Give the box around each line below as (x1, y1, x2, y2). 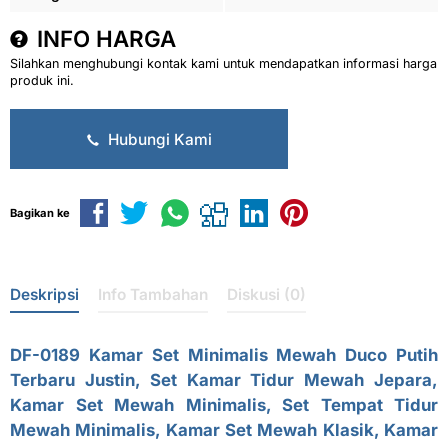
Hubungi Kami (103, 129, 212, 149)
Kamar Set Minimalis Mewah (88, 345, 337, 366)
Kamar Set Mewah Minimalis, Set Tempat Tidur (10, 395, 438, 416)
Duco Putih (336, 345, 439, 366)
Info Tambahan (98, 285, 208, 305)
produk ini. (10, 73, 74, 88)
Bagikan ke (10, 206, 70, 220)
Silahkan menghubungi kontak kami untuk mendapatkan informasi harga (10, 56, 437, 71)
